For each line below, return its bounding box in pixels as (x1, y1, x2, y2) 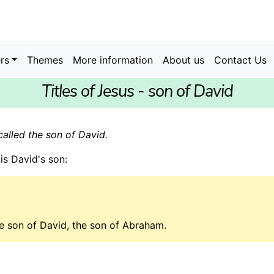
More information (73, 54, 154, 67)
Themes (27, 54, 64, 67)
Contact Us (214, 54, 267, 67)
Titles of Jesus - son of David (41, 84, 233, 101)
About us (163, 54, 205, 67)
